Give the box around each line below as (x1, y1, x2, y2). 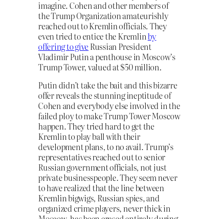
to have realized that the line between (38, 182, 164, 194)
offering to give (38, 41, 89, 53)
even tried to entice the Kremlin (38, 30, 148, 43)
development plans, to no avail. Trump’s (38, 141, 174, 153)
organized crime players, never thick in (38, 202, 171, 215)
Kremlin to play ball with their (38, 131, 140, 143)
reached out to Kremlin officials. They (38, 20, 167, 32)
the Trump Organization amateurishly (38, 10, 169, 22)
